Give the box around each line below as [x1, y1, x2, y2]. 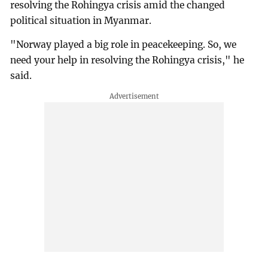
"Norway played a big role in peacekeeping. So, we [10, 38, 237, 50]
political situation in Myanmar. [10, 15, 152, 27]
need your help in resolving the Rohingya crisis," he [10, 54, 245, 66]
